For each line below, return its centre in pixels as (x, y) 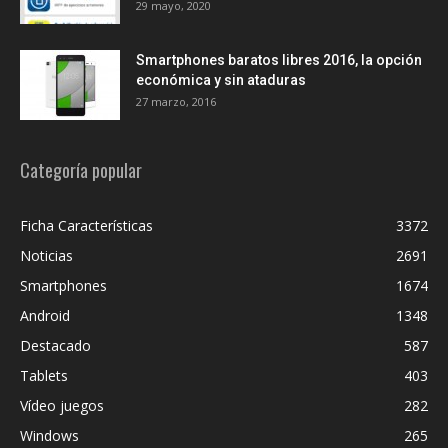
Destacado (55, 345)
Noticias (46, 255)
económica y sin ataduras (221, 79)
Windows (49, 435)
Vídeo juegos (62, 405)
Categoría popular (81, 169)
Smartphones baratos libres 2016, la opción (279, 59)
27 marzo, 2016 (176, 101)
